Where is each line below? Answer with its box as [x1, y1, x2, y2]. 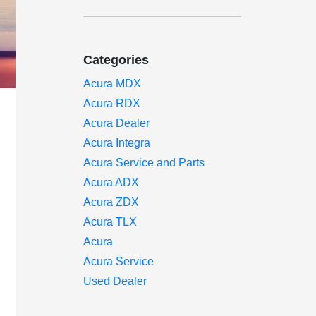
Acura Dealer [83, 117, 150, 129]
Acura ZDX [83, 196, 140, 208]
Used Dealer [83, 275, 147, 287]
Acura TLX [83, 216, 138, 228]
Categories [83, 53, 150, 67]
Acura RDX [83, 97, 141, 109]
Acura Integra [83, 137, 151, 149]
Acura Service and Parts [83, 157, 205, 169]
